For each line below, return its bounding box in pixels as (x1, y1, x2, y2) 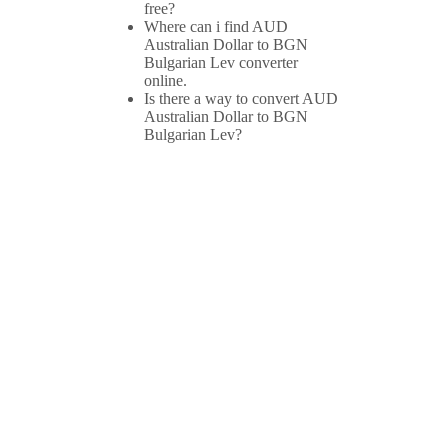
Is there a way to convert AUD (144, 90, 338, 108)
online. (144, 72, 187, 90)
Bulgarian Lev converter (144, 54, 298, 72)
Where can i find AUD (144, 18, 288, 36)
